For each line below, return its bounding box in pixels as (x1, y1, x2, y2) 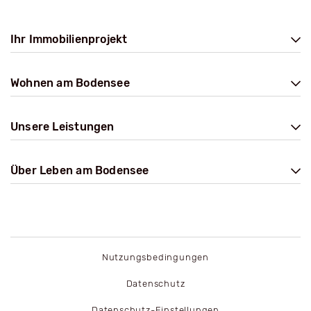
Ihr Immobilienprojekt (10, 33, 128, 47)
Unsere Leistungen (10, 120, 115, 134)
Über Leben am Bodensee (10, 164, 149, 178)
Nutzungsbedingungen (101, 252, 210, 263)
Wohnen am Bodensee (10, 76, 130, 90)
